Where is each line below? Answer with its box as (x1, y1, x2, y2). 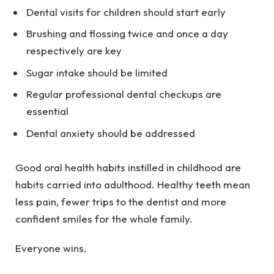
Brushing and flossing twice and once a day (26, 27, 228, 40)
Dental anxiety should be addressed (26, 126, 195, 139)
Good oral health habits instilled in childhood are (15, 161, 241, 174)
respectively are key (26, 44, 122, 57)
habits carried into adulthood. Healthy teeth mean (15, 178, 250, 191)
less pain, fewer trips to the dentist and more (15, 195, 226, 209)
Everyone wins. (15, 242, 87, 255)
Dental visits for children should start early (26, 6, 226, 18)
